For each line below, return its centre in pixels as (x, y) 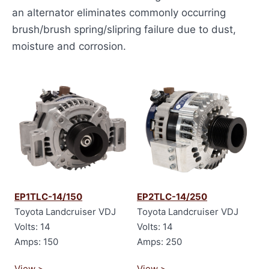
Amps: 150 (37, 242)
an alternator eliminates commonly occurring (119, 13)
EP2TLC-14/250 (172, 197)
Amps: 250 (160, 242)
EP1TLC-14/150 (49, 197)
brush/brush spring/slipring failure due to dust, (124, 30)
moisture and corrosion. (69, 47)
